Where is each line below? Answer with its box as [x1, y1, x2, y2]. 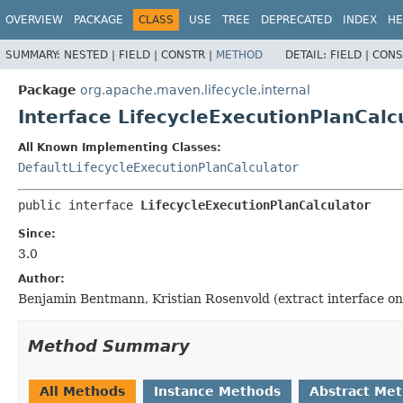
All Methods [40, 383, 125, 399]
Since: [18, 227, 56, 240]
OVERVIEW [5, 13, 63, 26]
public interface [18, 197, 140, 212]
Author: [18, 272, 65, 285]
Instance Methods [154, 383, 281, 399]
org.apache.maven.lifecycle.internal [80, 82, 310, 97]
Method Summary [28, 336, 190, 355]
